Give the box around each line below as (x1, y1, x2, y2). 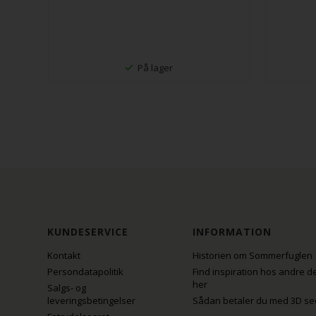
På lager (138, 61, 174, 74)
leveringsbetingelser (47, 293, 136, 307)
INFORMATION (193, 224, 272, 238)
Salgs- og (47, 281, 87, 294)
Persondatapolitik (47, 265, 124, 278)
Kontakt (47, 248, 81, 262)
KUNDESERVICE (47, 224, 129, 238)
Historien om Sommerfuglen (193, 248, 313, 262)
